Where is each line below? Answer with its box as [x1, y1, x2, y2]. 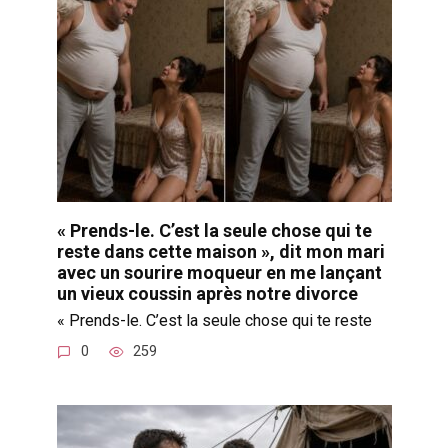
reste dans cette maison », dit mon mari [56, 241, 385, 263]
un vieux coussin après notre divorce [56, 283, 358, 305]
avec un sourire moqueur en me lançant [56, 262, 382, 284]
